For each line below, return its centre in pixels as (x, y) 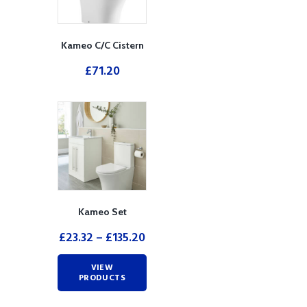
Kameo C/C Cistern (102, 46)
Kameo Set (102, 211)
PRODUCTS (102, 279)
